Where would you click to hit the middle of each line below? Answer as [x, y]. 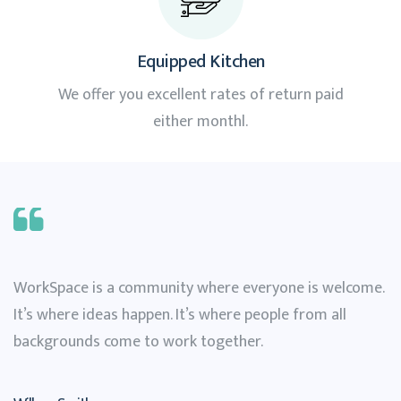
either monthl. [200, 122]
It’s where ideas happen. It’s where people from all [180, 316]
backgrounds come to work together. [138, 342]
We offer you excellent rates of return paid [200, 95]
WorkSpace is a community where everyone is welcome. [199, 289]
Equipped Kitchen [200, 62]
